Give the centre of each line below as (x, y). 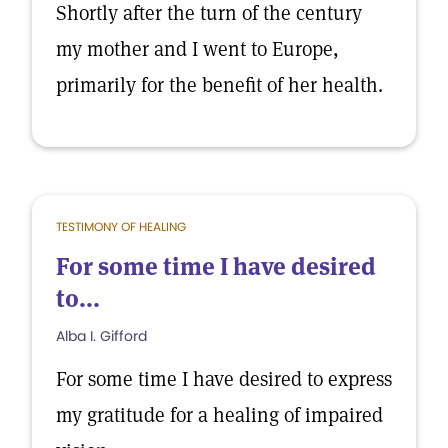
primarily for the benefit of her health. (219, 85)
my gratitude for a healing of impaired (219, 415)
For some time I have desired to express (224, 379)
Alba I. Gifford (101, 336)
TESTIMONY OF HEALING (121, 226)
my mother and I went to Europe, (197, 49)
